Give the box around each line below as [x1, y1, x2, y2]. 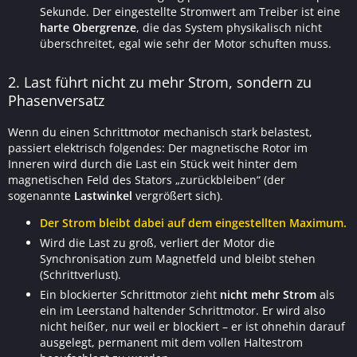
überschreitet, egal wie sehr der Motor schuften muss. [40, 36, 331, 51]
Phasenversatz [8, 91, 104, 110]
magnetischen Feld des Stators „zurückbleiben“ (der [8, 172, 285, 187]
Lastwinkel [74, 188, 132, 203]
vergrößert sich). [132, 188, 223, 203]
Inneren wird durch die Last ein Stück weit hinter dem [8, 156, 297, 171]
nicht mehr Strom [220, 287, 316, 302]
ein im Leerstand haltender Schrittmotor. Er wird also [40, 303, 325, 318]
